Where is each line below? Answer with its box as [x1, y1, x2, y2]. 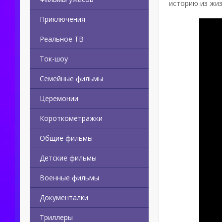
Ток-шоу [40, 54, 68, 63]
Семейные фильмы [40, 74, 103, 83]
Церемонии [40, 94, 78, 103]
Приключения [40, 14, 85, 24]
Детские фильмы [40, 153, 97, 163]
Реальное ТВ [40, 34, 84, 44]
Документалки [40, 193, 88, 202]
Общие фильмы [40, 133, 93, 143]
